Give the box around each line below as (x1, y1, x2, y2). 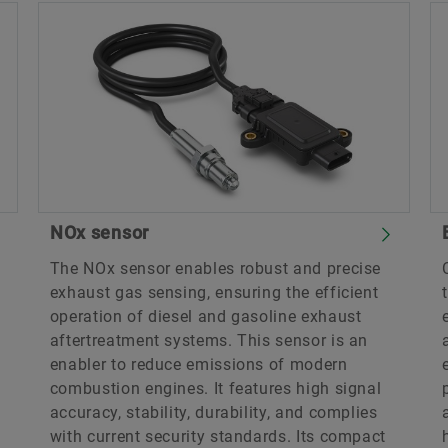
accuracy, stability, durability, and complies (49, 402, 378, 422)
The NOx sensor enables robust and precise (49, 258, 382, 278)
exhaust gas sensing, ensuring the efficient (49, 282, 379, 302)
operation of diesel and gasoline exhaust (49, 306, 362, 326)
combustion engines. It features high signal (49, 378, 382, 398)
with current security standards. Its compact (49, 426, 386, 446)
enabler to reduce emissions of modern (49, 354, 348, 374)
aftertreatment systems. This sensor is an (49, 330, 369, 350)
